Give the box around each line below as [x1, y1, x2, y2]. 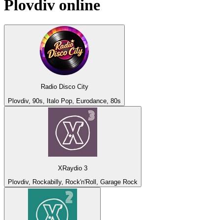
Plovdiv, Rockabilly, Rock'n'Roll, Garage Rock [8, 178, 137, 186]
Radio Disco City [40, 83, 88, 91]
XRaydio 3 [58, 165, 87, 172]
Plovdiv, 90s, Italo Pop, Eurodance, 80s [8, 97, 121, 105]
